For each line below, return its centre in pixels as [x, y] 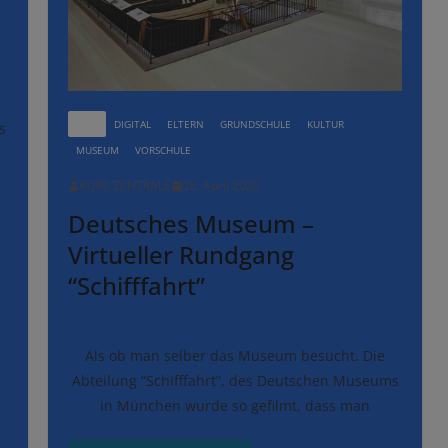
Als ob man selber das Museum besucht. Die [235, 356]
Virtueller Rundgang [181, 255]
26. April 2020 [221, 186]
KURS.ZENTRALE [125, 186]
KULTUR [325, 124]
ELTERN [185, 124]
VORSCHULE [163, 150]
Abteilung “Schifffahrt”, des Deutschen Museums [235, 381]
